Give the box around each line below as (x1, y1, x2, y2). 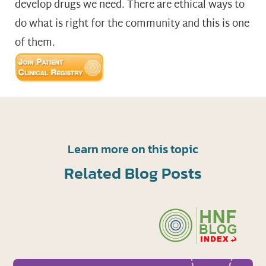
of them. (15, 33, 55, 52)
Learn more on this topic (67, 140, 198, 158)
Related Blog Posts (64, 160, 202, 185)
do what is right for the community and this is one (15, 14, 249, 33)
